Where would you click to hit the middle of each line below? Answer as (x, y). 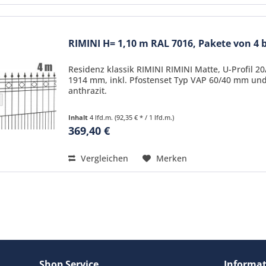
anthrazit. (88, 90)
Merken (172, 158)
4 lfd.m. (102, 117)
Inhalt (79, 117)
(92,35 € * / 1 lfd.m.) (145, 117)
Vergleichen (104, 158)
